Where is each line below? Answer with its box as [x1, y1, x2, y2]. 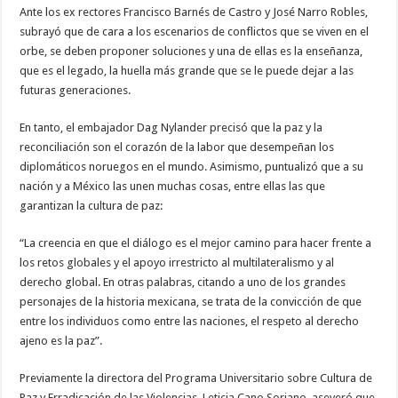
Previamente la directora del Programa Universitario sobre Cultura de [20, 371, 373, 386]
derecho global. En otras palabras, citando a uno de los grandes [20, 275, 346, 290]
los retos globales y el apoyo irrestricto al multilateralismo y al [20, 256, 335, 270]
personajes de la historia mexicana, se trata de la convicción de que [20, 295, 362, 309]
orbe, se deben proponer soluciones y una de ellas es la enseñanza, [20, 44, 363, 59]
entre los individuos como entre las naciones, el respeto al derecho [20, 314, 360, 329]
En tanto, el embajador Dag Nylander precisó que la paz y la [20, 121, 323, 135]
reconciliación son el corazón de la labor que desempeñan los [20, 140, 335, 155]
